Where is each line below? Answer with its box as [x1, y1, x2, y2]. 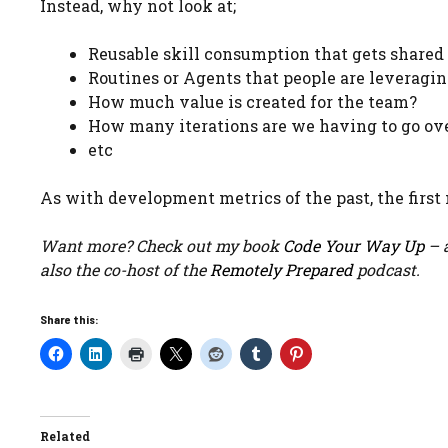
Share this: [40, 312, 99, 326]
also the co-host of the [40, 259, 210, 280]
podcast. [353, 259, 420, 280]
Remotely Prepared [210, 259, 353, 280]
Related [40, 428, 90, 444]
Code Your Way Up [283, 235, 424, 256]
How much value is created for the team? [88, 91, 417, 112]
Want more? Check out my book [40, 235, 283, 256]
